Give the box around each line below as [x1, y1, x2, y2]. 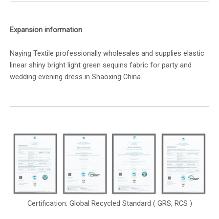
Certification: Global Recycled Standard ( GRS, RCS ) [27, 198, 192, 208]
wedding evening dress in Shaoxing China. [10, 72, 142, 81]
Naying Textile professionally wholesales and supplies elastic [10, 48, 204, 58]
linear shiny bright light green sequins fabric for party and [10, 60, 192, 69]
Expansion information [10, 25, 82, 34]
